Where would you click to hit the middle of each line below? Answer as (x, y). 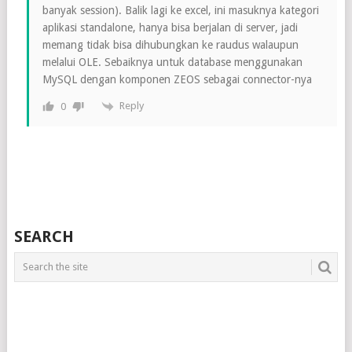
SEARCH (44, 236)
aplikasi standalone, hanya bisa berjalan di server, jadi (170, 28)
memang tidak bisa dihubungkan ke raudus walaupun (170, 45)
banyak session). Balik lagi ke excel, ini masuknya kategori (180, 11)
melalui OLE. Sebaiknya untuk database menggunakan (172, 62)
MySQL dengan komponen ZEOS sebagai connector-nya (177, 80)
